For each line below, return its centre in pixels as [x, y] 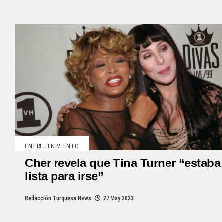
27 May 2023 [118, 198]
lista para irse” [64, 176]
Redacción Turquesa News [58, 198]
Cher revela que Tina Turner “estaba [123, 163]
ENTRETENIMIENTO [52, 146]
